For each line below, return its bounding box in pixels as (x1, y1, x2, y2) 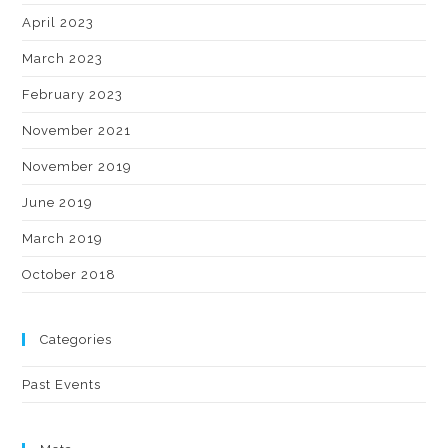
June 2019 (22, 194, 94, 210)
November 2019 (22, 158, 133, 174)
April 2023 (22, 14, 95, 30)
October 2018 (22, 266, 117, 282)
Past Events (22, 376, 102, 392)
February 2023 (22, 86, 124, 102)
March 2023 (22, 50, 104, 66)
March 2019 (22, 230, 104, 246)
